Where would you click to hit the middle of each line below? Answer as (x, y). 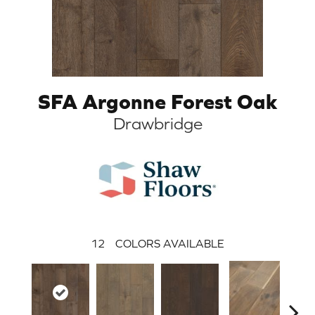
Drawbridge (157, 123)
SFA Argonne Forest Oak (157, 101)
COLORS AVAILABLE (170, 243)
